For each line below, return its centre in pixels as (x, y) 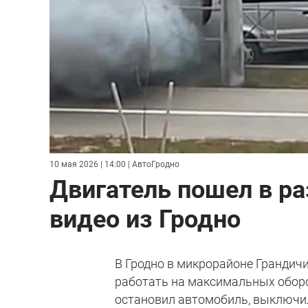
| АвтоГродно (153, 164)
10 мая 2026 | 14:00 (88, 164)
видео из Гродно (145, 219)
